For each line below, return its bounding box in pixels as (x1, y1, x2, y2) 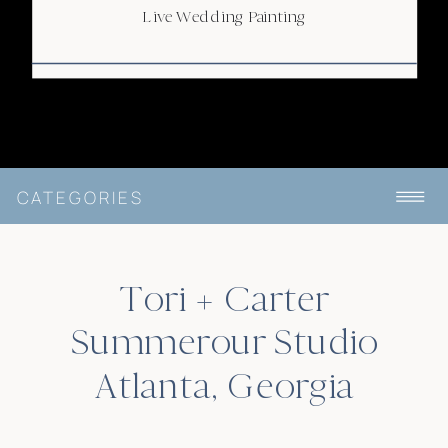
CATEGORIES (16, 186, 145, 210)
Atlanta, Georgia (95, 363, 355, 408)
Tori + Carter (120, 277, 330, 321)
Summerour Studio (71, 320, 379, 364)
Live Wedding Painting (142, 7, 306, 27)
